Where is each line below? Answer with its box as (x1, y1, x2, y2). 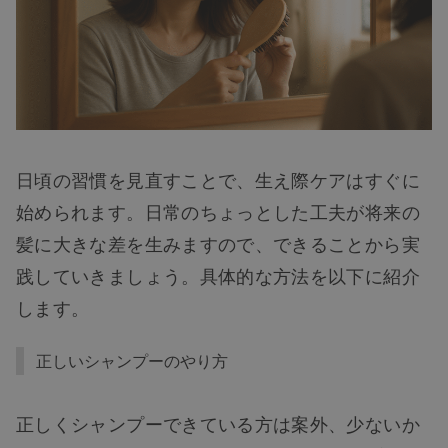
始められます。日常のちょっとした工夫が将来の (16, 197, 420, 224)
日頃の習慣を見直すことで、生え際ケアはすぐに (16, 165, 420, 192)
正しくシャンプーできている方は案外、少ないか (16, 409, 420, 436)
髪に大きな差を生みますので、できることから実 (16, 229, 420, 256)
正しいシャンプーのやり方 (36, 348, 228, 372)
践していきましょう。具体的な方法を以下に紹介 (16, 261, 420, 288)
